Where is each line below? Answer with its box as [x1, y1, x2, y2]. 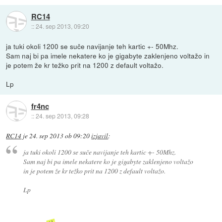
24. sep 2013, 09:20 [35, 21, 89, 30]
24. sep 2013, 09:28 [35, 111, 89, 120]
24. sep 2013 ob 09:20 [29, 131, 90, 140]
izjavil [91, 131, 109, 140]
